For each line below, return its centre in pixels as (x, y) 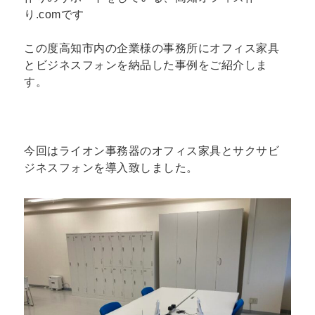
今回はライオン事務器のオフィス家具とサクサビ (152, 150)
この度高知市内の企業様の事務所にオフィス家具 (152, 49)
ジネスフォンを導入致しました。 (111, 167)
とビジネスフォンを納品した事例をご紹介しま (146, 65)
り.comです (54, 14)
